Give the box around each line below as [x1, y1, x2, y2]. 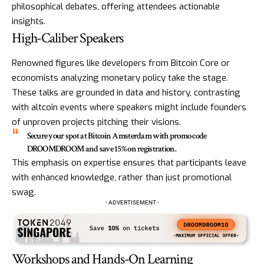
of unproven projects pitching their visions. [12, 116, 181, 128]
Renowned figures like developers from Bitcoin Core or [12, 57, 230, 70]
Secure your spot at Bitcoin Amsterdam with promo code [27, 130, 207, 142]
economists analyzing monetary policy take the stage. [12, 72, 228, 84]
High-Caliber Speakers [12, 28, 124, 47]
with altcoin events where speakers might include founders [12, 101, 246, 114]
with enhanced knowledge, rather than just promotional [12, 171, 232, 184]
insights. [12, 15, 45, 27]
